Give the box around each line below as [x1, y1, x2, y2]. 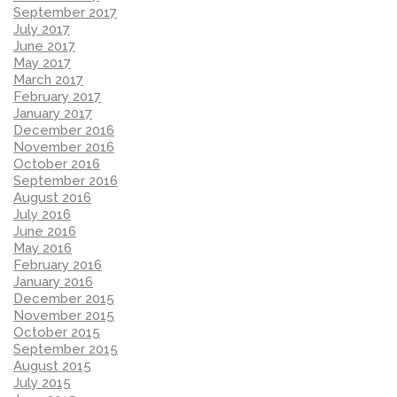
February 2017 [13, 88, 101, 105]
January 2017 [13, 105, 92, 121]
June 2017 [13, 37, 75, 54]
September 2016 [13, 172, 118, 189]
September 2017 [13, 4, 117, 20]
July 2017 [13, 20, 70, 37]
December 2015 [13, 290, 114, 307]
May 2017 [13, 54, 71, 71]
